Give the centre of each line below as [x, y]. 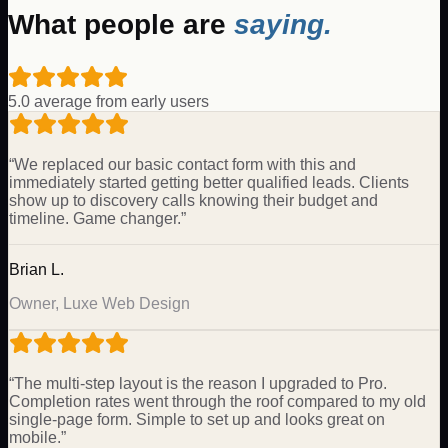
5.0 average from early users [108, 101]
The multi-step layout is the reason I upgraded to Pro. [200, 383]
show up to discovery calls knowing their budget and [193, 200]
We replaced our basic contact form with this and [185, 164]
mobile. [35, 437]
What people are [121, 25]
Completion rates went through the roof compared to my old [217, 401]
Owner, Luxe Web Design [99, 303]
